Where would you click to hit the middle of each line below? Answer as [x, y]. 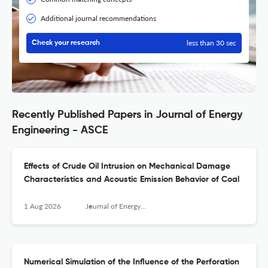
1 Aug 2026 [42, 206]
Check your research [66, 43]
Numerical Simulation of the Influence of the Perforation [132, 262]
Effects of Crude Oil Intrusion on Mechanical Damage [127, 167]
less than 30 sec [211, 43]
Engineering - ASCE [60, 131]
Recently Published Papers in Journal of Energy [127, 115]
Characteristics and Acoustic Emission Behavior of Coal [132, 180]
